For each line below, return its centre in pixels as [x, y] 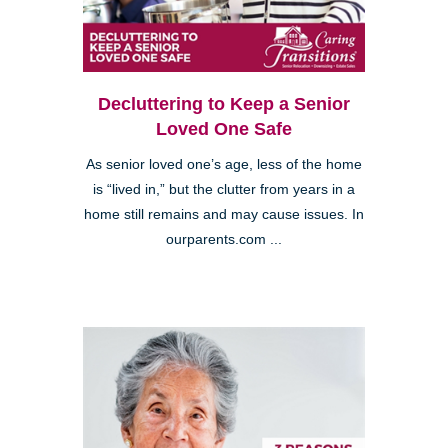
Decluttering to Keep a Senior [224, 103]
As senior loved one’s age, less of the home [224, 164]
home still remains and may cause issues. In [224, 214]
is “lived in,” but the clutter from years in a [224, 189]
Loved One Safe [224, 128]
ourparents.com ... [224, 239]
